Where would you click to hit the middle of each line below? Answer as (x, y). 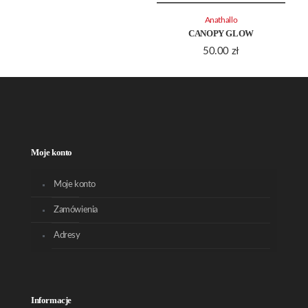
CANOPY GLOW (221, 34)
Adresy (67, 235)
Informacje (52, 300)
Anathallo (221, 21)
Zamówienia (76, 210)
